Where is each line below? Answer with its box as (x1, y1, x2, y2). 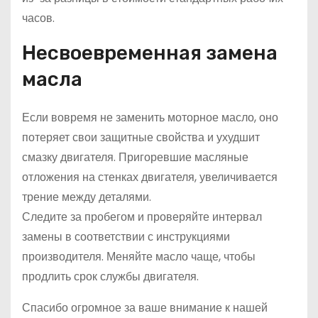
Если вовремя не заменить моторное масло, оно (22, 109, 278, 126)
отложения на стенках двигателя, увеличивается (22, 169, 278, 185)
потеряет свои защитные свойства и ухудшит (22, 129, 260, 146)
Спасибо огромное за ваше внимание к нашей (22, 300, 268, 316)
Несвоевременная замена (22, 41, 278, 65)
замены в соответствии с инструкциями (22, 229, 230, 245)
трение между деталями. (22, 189, 151, 205)
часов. (22, 10, 55, 26)
